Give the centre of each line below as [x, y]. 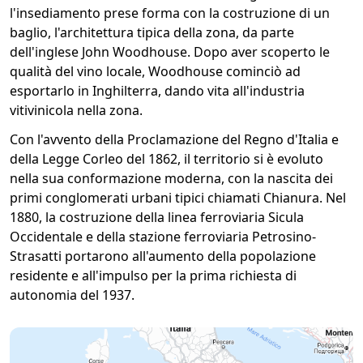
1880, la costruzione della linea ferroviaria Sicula [157, 217]
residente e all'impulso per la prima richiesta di [153, 275]
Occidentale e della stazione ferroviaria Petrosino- [163, 237]
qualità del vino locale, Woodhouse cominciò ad [155, 71]
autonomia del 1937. [72, 295]
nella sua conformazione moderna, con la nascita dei [171, 178]
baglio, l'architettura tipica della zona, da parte [152, 32]
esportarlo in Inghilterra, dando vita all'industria [157, 91]
